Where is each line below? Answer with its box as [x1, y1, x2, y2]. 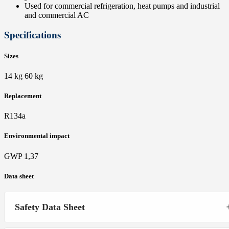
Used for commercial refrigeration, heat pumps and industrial [25, 1, 220, 10]
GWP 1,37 [4, 151, 38, 161]
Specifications [4, 29, 61, 40]
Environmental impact [4, 132, 70, 140]
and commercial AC [25, 10, 89, 19]
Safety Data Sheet [15, 201, 85, 212]
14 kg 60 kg [4, 71, 43, 80]
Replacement [4, 92, 41, 100]
